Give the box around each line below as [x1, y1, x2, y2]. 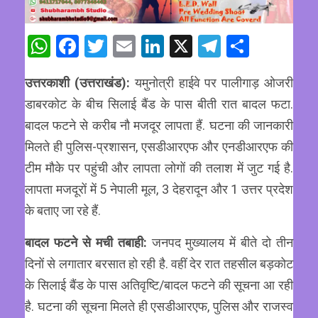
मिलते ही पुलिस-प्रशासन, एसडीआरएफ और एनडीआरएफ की [25, 139, 293, 155]
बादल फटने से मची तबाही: [25, 235, 147, 251]
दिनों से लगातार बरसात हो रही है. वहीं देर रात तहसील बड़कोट [25, 256, 293, 272]
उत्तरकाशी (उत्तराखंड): [25, 75, 130, 91]
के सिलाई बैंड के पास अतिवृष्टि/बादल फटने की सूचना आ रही [25, 278, 293, 293]
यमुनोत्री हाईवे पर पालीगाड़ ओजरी [129, 75, 294, 91]
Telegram [221, 33, 312, 60]
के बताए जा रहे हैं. [25, 203, 101, 219]
